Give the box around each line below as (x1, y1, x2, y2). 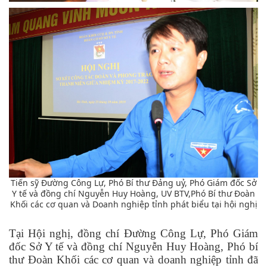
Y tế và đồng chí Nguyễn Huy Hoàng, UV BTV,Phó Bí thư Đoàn (12, 187, 255, 199)
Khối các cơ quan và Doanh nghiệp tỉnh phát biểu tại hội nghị (10, 198, 257, 210)
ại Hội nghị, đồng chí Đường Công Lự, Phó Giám (16, 226, 258, 240)
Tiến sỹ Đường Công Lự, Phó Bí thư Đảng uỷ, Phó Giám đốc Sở (10, 176, 257, 188)
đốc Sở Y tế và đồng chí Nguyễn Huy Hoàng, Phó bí (9, 240, 258, 253)
